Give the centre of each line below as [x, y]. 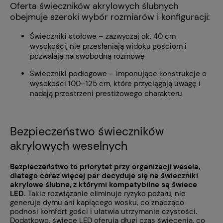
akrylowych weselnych [69, 146]
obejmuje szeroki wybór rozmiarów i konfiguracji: [110, 17]
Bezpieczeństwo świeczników [87, 131]
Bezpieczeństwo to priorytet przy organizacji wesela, [105, 167]
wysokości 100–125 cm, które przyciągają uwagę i [115, 83]
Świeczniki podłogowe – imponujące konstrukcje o [118, 73]
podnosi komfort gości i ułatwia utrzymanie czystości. [104, 212]
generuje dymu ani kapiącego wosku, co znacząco [97, 203]
